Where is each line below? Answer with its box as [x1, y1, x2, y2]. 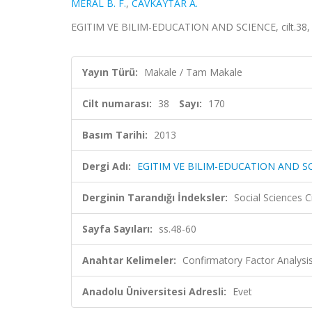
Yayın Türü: [82, 65, 138, 79]
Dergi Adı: [82, 159, 131, 173]
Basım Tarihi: [82, 128, 148, 141]
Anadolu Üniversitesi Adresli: [82, 285, 226, 298]
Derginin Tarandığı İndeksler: [82, 191, 228, 204]
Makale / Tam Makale [144, 65, 242, 79]
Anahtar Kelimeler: [82, 253, 176, 267]
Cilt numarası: [82, 97, 152, 110]
